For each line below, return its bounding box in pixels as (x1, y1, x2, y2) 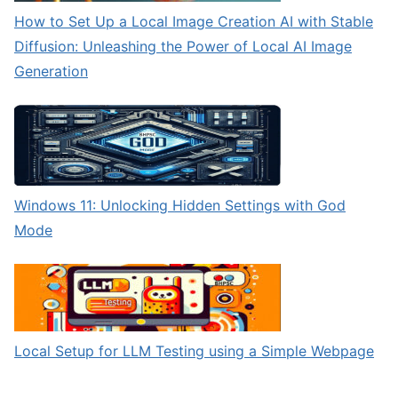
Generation (14, 62, 88, 81)
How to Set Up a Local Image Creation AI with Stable (14, 12, 373, 31)
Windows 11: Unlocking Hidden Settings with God (14, 195, 346, 214)
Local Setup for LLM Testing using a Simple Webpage (14, 341, 374, 360)
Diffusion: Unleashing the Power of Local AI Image (14, 37, 352, 56)
